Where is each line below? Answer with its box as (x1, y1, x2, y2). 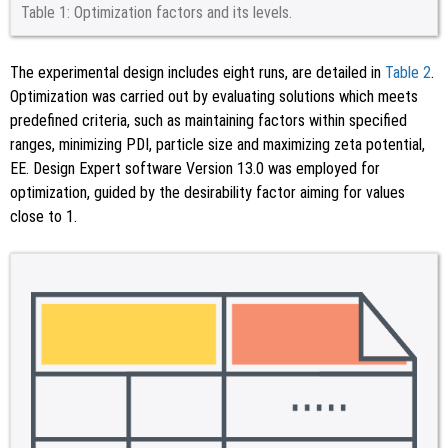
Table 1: (21, 3, 70, 22)
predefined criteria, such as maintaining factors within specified (10, 111, 407, 130)
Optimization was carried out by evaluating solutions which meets (10, 87, 418, 106)
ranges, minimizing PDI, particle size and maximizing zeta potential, (10, 135, 425, 154)
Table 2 (385, 63, 431, 82)
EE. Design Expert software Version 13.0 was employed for (10, 159, 380, 178)
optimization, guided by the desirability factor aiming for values (10, 183, 405, 202)
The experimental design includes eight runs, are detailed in (10, 63, 385, 82)
